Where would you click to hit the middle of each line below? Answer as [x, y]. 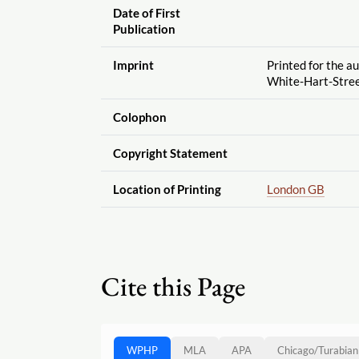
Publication [144, 28]
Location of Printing [167, 189]
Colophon [139, 117]
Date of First [146, 12]
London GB [295, 189]
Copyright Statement [170, 153]
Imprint [133, 65]
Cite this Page [173, 286]
